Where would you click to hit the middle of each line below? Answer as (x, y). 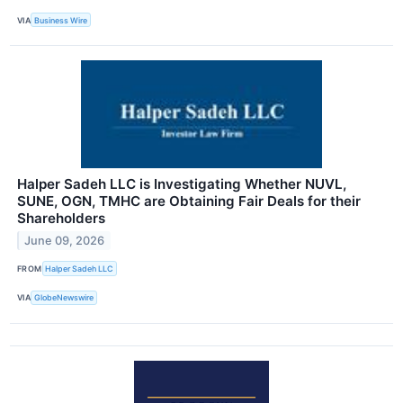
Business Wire (61, 20)
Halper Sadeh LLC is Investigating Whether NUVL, (182, 184)
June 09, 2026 (65, 241)
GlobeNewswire (64, 298)
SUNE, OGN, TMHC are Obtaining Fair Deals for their (189, 201)
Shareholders (61, 219)
